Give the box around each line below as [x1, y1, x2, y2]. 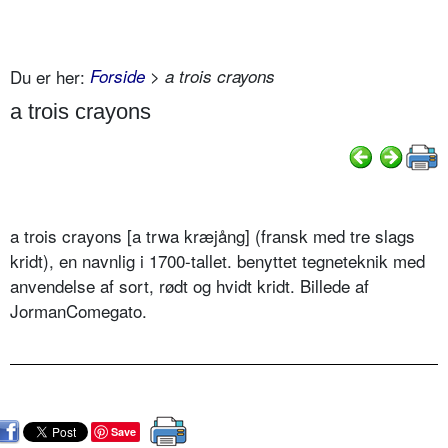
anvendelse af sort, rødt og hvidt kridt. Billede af [10, 273, 369, 299]
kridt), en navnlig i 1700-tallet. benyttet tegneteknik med [10, 248, 425, 274]
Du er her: [10, 63, 85, 89]
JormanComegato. [10, 298, 147, 324]
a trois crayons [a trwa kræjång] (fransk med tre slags [10, 223, 415, 249]
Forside [90, 63, 145, 88]
